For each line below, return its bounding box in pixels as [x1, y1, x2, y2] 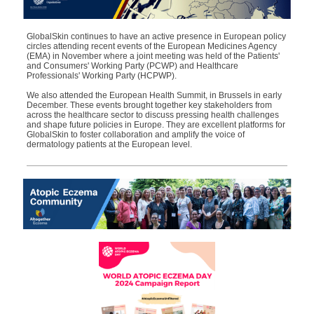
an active [140, 32, 177, 41]
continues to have [69, 32, 140, 41]
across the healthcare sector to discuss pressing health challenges [27, 110, 279, 120]
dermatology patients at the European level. [27, 139, 193, 149]
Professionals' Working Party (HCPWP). [27, 71, 179, 81]
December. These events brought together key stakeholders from [27, 100, 272, 110]
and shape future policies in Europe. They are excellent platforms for [27, 120, 285, 130]
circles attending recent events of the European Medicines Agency [27, 41, 277, 51]
